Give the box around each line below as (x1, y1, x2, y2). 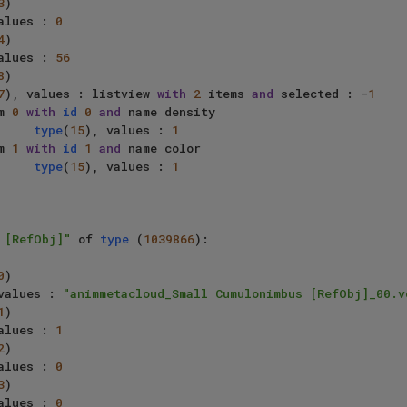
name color (121, 140, 201, 157)
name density (121, 104, 215, 121)
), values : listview (5, 85, 157, 103)
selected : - (273, 85, 368, 103)
